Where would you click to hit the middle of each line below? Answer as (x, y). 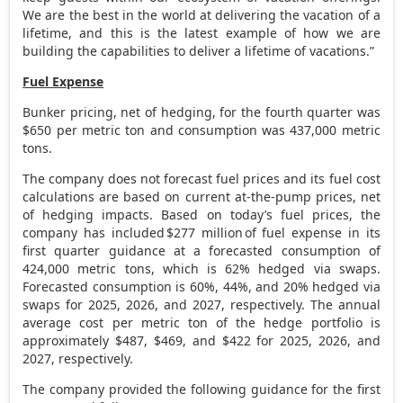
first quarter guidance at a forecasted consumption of (201, 250)
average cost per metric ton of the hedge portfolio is (201, 322)
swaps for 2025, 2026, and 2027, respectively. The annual (201, 304)
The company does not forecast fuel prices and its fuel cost (201, 178)
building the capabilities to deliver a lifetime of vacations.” (199, 50)
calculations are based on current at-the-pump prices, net (201, 196)
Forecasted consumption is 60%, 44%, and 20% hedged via (201, 286)
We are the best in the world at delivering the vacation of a (201, 14)
